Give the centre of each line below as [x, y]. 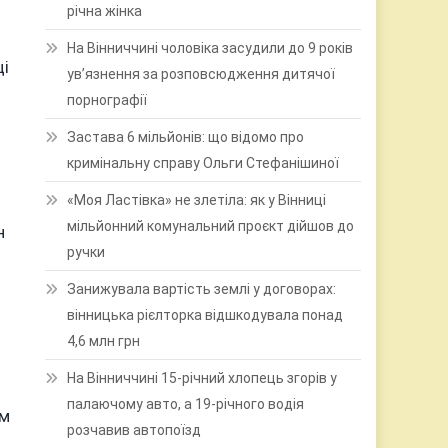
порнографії [107, 100]
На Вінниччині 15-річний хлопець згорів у [202, 378]
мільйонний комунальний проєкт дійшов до [211, 226]
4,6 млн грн [104, 341]
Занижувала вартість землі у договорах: [202, 289]
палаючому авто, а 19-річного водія [186, 404]
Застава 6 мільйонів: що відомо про [186, 137]
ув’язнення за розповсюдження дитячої [201, 74]
